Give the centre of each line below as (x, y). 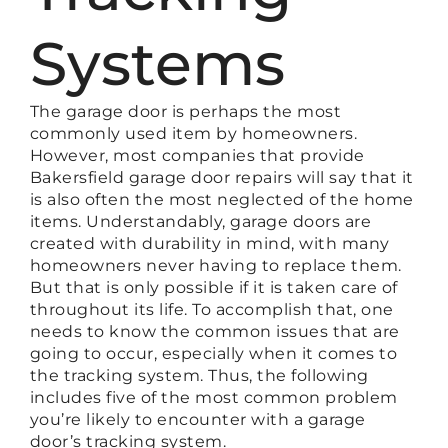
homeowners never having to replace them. (215, 265)
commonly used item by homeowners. (193, 133)
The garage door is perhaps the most (185, 111)
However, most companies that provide (197, 155)
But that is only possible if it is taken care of (213, 287)
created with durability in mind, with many (209, 243)
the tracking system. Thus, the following (199, 375)
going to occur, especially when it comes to (213, 353)
